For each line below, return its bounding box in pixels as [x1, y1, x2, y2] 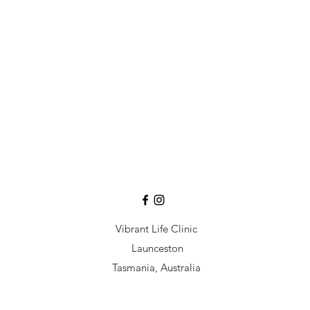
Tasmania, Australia [111, 261, 201, 275]
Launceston [129, 241, 183, 255]
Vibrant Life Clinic [115, 222, 197, 236]
